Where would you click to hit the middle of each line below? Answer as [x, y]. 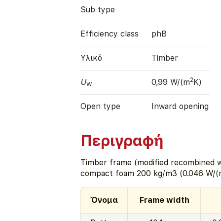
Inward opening [180, 106]
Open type [101, 106]
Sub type [98, 9]
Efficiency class [110, 34]
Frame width [164, 200]
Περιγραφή [122, 141]
